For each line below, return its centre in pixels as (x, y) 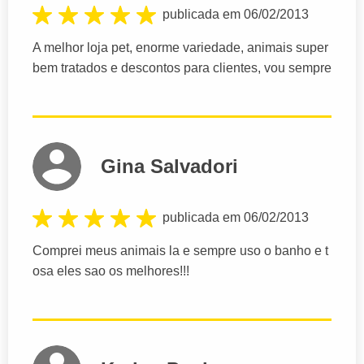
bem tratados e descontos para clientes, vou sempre (182, 68)
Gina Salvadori (169, 167)
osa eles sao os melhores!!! (111, 271)
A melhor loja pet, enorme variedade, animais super (180, 48)
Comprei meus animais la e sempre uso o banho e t (180, 251)
